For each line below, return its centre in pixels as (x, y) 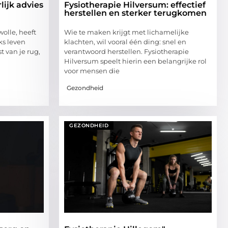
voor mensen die (92, 71)
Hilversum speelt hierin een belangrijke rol (135, 61)
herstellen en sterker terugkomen (135, 13)
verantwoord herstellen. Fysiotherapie (126, 52)
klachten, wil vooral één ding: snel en (125, 42)
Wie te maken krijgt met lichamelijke (126, 32)
